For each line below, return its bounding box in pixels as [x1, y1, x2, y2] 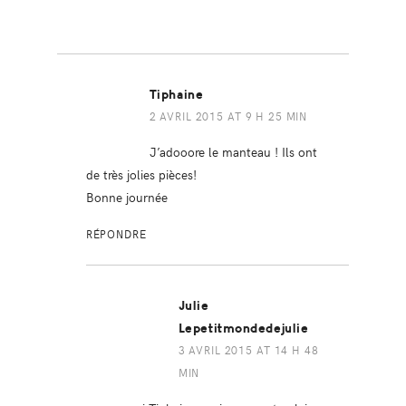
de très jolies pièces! [85, 164, 197, 183]
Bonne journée [85, 187, 168, 206]
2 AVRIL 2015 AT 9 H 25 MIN [149, 108, 308, 123]
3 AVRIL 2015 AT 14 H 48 [178, 342, 319, 357]
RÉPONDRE [85, 226, 147, 241]
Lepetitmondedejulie [178, 320, 309, 336]
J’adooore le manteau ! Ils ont [149, 141, 317, 160]
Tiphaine [149, 86, 204, 102]
